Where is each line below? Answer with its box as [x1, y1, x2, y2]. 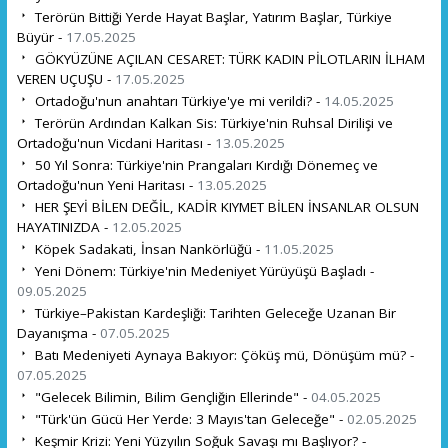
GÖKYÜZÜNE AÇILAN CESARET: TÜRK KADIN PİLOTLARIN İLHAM [30, 49, 425, 68]
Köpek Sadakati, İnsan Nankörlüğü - [30, 239, 264, 258]
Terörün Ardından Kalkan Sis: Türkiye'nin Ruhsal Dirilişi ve [30, 113, 393, 132]
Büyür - [16, 27, 66, 46]
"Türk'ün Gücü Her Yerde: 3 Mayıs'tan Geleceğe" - [30, 409, 347, 428]
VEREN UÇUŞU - [16, 69, 115, 88]
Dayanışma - [16, 323, 100, 342]
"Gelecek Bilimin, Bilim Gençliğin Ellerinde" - [30, 387, 311, 406]
